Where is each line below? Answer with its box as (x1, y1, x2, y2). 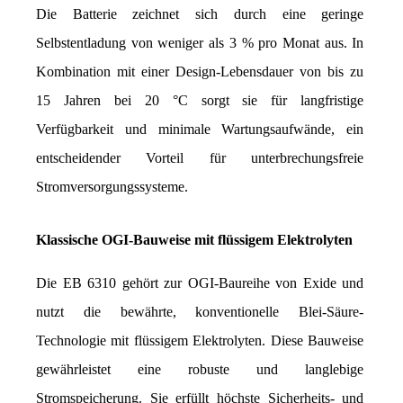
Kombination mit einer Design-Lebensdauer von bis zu (36, 63, 364, 79)
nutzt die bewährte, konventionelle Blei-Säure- (36, 303, 364, 319)
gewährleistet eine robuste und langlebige (36, 361, 364, 377)
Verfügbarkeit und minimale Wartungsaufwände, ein (36, 121, 364, 137)
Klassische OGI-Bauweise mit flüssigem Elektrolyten (36, 231, 353, 247)
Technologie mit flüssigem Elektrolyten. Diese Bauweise (36, 332, 364, 348)
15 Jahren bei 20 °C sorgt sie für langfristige (36, 92, 364, 108)
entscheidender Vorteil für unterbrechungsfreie (36, 149, 364, 166)
